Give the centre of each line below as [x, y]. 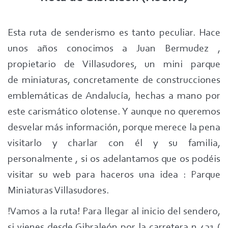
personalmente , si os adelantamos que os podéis [114, 159]
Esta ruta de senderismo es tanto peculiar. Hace [114, 33]
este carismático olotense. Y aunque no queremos [114, 112]
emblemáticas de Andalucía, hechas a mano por [114, 96]
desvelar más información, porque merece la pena [114, 128]
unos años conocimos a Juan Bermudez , [114, 49]
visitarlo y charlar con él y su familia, [114, 144]
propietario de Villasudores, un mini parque [114, 65]
